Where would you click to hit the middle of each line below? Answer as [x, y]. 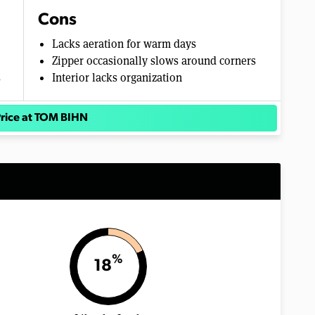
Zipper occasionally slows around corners [154, 60]
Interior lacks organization [117, 77]
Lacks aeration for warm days [124, 44]
